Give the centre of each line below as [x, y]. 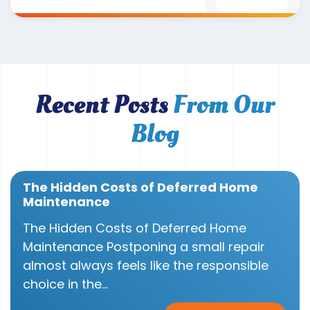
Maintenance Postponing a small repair [144, 246]
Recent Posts [104, 105]
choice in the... [65, 284]
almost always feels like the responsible [146, 265]
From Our [224, 105]
